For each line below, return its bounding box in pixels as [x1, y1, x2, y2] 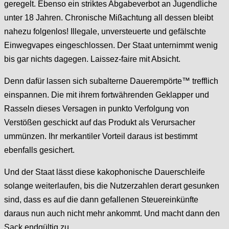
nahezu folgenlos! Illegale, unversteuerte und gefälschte [4, 27, 206, 36]
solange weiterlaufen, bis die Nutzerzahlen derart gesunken [4, 181, 219, 190]
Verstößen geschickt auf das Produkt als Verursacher [4, 118, 195, 127]
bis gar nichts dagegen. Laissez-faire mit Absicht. [4, 54, 180, 63]
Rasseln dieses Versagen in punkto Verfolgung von [4, 104, 189, 113]
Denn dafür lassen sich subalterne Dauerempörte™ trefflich [4, 76, 218, 85]
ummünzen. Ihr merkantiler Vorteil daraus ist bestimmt [4, 131, 197, 141]
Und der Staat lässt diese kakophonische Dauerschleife [4, 167, 205, 176]
